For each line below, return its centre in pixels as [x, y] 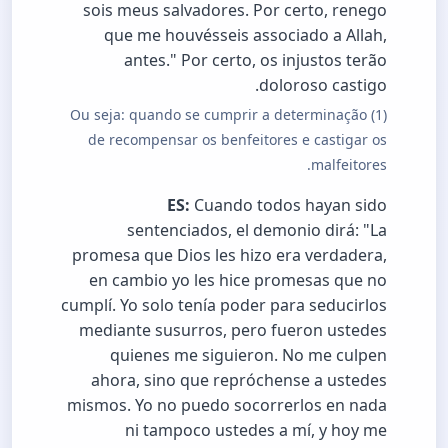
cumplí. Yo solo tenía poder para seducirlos [224, 304]
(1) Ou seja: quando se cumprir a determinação [218, 114]
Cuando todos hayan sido [288, 204]
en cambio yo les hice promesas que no [238, 279]
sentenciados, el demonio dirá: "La [257, 229]
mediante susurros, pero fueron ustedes [233, 329]
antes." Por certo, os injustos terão [255, 59]
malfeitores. [349, 164]
